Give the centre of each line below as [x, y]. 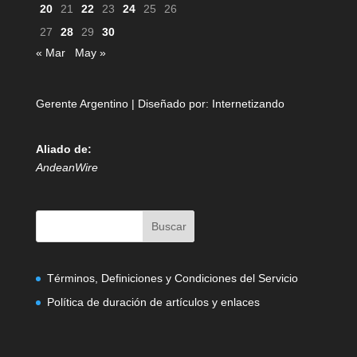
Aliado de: [63, 149]
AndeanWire [67, 168]
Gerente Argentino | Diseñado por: [124, 104]
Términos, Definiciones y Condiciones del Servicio [172, 278]
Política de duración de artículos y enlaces [153, 302]
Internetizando [248, 104]
